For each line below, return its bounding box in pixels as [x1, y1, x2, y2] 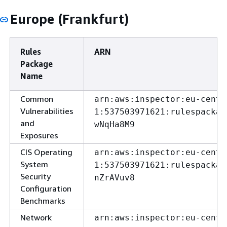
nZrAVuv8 [94, 173, 135, 182]
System [20, 159, 48, 169]
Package [20, 59, 53, 69]
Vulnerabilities [20, 106, 73, 116]
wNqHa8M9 [94, 120, 135, 129]
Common [20, 94, 53, 104]
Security [20, 171, 51, 181]
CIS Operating [20, 147, 72, 157]
